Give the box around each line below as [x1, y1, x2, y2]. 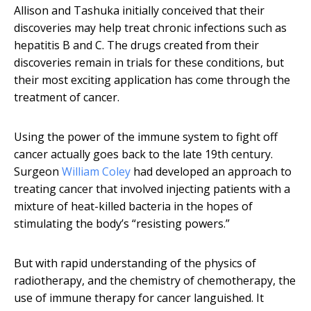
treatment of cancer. [14, 90, 119, 106]
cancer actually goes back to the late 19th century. [14, 146, 273, 162]
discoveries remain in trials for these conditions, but [14, 55, 284, 71]
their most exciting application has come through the [14, 72, 290, 88]
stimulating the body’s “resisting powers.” [14, 216, 230, 232]
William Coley [62, 164, 131, 180]
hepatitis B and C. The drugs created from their [14, 37, 259, 53]
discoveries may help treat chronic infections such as [14, 20, 287, 36]
